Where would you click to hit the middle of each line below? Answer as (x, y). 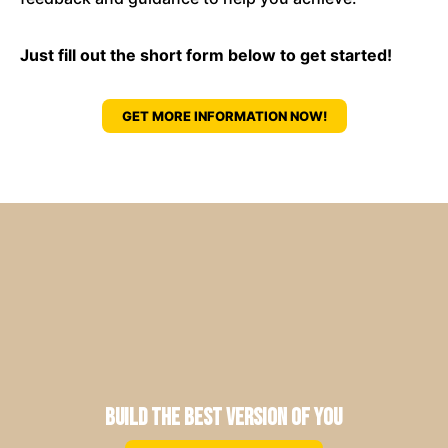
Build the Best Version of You (224, 417)
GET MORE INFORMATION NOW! (224, 116)
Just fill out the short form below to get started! (206, 55)
